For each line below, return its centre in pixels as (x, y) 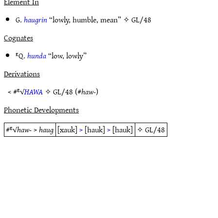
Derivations (22, 73)
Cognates (18, 37)
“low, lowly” (66, 55)
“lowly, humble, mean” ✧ (89, 19)
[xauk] (68, 129)
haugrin (36, 19)
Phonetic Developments (41, 109)
